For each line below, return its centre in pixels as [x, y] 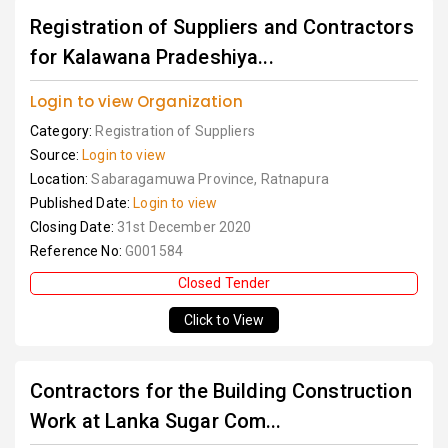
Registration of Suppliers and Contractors [222, 27]
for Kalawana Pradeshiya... [152, 57]
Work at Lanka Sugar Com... [156, 421]
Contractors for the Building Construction [221, 391]
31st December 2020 [184, 227]
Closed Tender [224, 283]
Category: [63, 131]
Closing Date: [73, 227]
